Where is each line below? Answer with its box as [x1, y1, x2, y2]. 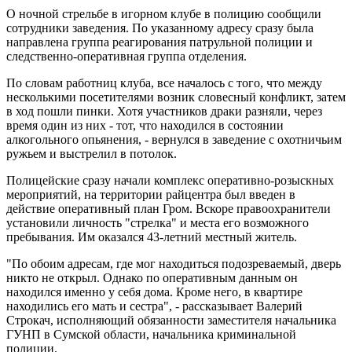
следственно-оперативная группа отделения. [6, 49, 247, 63]
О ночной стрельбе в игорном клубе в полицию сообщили [6, 6, 321, 20]
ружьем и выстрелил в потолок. [6, 146, 177, 160]
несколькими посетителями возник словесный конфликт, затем [6, 90, 346, 104]
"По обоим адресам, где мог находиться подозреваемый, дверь [6, 256, 341, 270]
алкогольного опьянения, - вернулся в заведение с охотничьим [6, 132, 342, 146]
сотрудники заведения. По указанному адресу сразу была [6, 20, 313, 35]
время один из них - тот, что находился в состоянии [6, 118, 284, 132]
